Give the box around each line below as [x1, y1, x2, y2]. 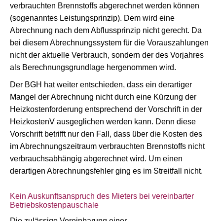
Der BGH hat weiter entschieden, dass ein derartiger [10, 80, 192, 89]
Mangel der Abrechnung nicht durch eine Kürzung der [10, 93, 196, 101]
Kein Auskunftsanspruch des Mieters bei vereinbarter [10, 192, 194, 200]
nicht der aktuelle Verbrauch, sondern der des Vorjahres [10, 51, 204, 59]
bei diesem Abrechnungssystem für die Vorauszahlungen [10, 38, 209, 47]
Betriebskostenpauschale [10, 201, 99, 209]
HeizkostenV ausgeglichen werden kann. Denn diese [10, 117, 196, 126]
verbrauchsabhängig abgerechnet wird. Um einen [10, 154, 183, 163]
